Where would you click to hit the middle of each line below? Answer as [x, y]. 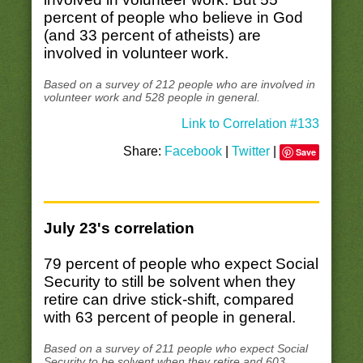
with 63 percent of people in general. [169, 318]
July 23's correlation [119, 228]
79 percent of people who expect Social [181, 264]
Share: [144, 152]
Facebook [194, 152]
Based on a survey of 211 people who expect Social [175, 349]
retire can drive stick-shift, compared [169, 300]
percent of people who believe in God [173, 17]
